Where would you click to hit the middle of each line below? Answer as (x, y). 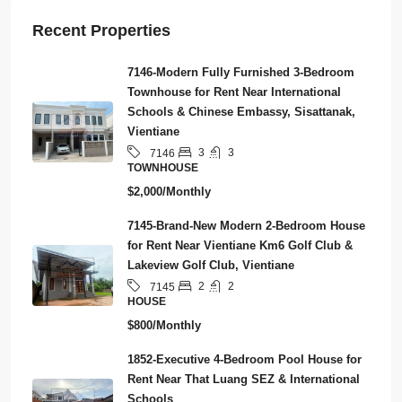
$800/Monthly (164, 325)
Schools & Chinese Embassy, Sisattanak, (241, 111)
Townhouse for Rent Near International (234, 92)
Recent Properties (101, 30)
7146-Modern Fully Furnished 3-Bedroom (241, 72)
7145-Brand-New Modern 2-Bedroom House (246, 225)
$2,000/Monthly (169, 191)
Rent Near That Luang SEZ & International (244, 379)
